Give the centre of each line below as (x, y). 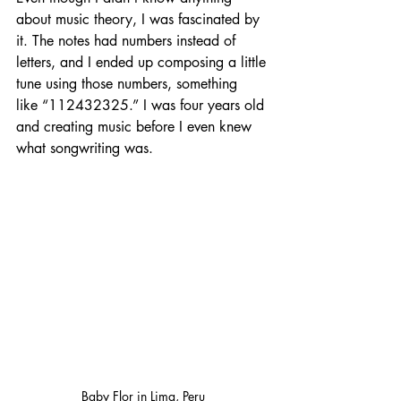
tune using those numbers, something (129, 84)
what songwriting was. (85, 149)
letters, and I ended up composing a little (143, 63)
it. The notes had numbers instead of (128, 41)
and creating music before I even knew (136, 127)
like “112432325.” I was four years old (142, 106)
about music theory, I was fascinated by (140, 20)
